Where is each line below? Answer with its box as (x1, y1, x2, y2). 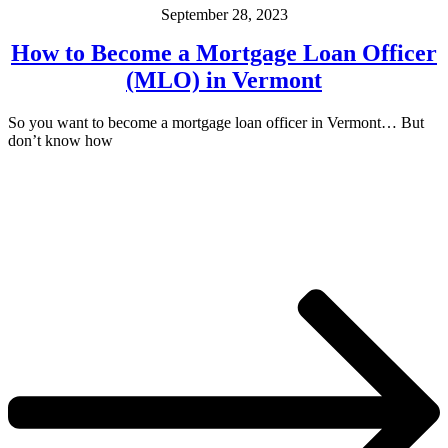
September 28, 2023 (160, 5, 288, 23)
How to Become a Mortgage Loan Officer (11, 39, 437, 66)
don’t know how (8, 131, 113, 149)
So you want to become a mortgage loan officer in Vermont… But (8, 113, 424, 131)
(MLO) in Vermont (126, 66, 322, 93)
